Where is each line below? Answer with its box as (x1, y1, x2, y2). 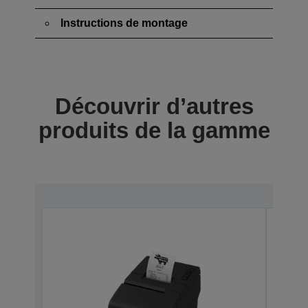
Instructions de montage (60, 16, 188, 29)
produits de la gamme (38, 117, 270, 143)
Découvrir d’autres (54, 93, 254, 119)
